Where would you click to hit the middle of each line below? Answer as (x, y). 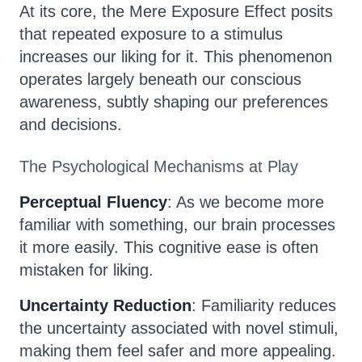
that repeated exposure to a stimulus (151, 34)
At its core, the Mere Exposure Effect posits (176, 11)
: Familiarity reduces (264, 305)
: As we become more (246, 202)
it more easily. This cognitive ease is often (169, 247)
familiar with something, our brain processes (177, 225)
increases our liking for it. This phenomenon (176, 57)
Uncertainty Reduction (105, 305)
